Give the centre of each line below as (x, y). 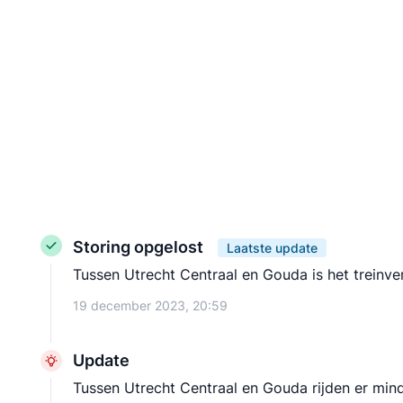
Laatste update (272, 248)
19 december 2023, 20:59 (150, 305)
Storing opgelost (140, 247)
